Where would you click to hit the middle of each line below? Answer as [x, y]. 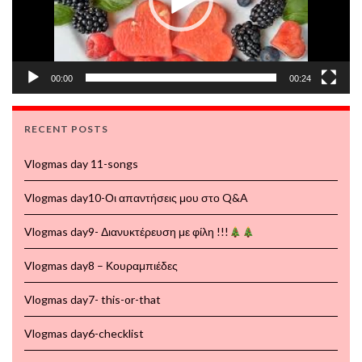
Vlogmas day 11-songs [81, 164]
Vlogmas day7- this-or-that [93, 300]
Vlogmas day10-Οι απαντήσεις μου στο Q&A [136, 198]
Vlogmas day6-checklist [84, 334]
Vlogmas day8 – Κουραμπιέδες [101, 266]
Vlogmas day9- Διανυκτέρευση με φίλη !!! [126, 232]
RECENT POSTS [66, 129]
